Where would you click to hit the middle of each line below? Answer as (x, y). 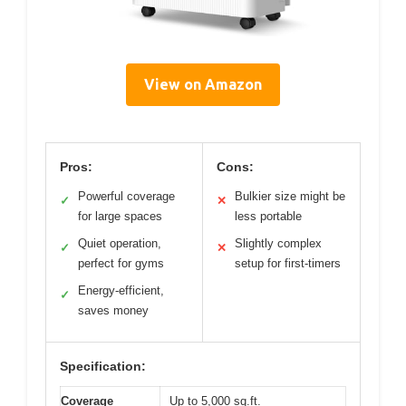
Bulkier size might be (290, 196)
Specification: (103, 366)
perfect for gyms (121, 263)
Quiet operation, (120, 243)
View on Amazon (203, 84)
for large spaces (120, 216)
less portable (268, 216)
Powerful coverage (126, 196)
